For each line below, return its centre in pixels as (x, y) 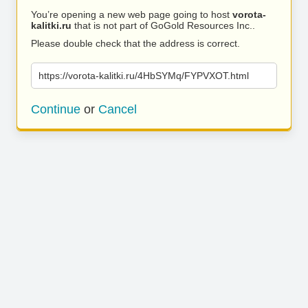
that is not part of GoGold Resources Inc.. (163, 25)
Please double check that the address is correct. (135, 43)
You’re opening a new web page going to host (132, 14)
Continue (56, 109)
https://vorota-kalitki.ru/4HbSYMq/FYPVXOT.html (144, 76)
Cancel (118, 109)
